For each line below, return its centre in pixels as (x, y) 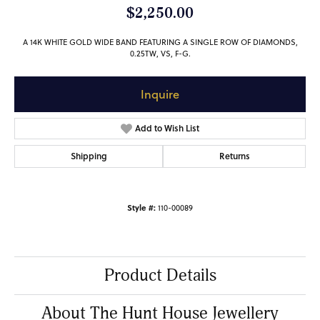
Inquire (160, 94)
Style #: (141, 208)
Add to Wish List (167, 129)
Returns (234, 156)
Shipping (89, 156)
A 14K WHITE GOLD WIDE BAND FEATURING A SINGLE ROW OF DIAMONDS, (160, 42)
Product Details (160, 276)
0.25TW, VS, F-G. (160, 54)
